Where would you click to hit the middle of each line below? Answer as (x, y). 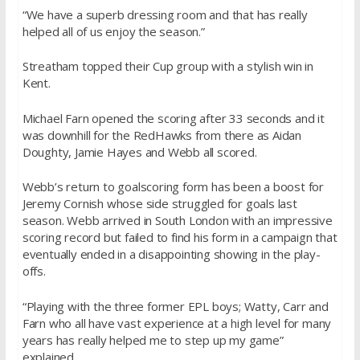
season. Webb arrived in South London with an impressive (177, 220)
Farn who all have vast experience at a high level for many (177, 323)
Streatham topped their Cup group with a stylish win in (168, 66)
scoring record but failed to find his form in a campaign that (180, 237)
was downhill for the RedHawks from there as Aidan (162, 135)
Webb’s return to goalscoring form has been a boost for (173, 186)
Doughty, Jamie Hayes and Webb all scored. (139, 151)
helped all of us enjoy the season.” (113, 31)
